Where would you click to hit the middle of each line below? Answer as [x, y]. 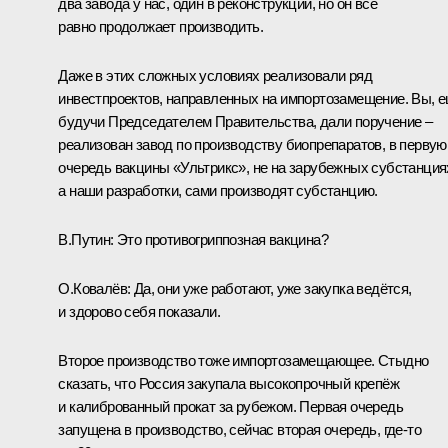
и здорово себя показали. [139, 311]
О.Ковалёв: [94, 288]
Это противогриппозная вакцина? [220, 239]
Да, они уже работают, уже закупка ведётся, [271, 288]
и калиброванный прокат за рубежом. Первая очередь [230, 406]
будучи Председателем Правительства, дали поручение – [245, 121]
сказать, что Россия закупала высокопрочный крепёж [228, 383]
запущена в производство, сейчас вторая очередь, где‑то [239, 429]
